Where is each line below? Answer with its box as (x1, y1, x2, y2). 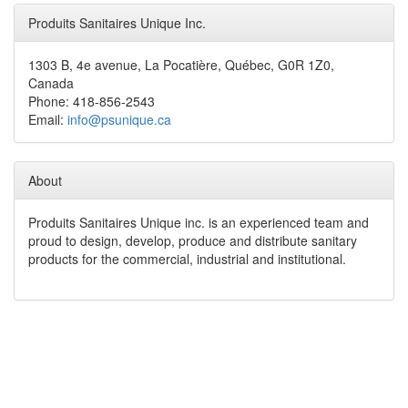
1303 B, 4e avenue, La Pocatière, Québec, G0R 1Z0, (28, 56, 334, 74)
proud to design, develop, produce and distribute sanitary (28, 231, 357, 250)
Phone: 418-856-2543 (28, 92, 155, 110)
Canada (28, 74, 74, 92)
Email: (28, 110, 67, 128)
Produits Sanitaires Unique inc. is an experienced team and (28, 213, 369, 231)
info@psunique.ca (67, 110, 171, 128)
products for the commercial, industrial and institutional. (28, 250, 346, 268)
